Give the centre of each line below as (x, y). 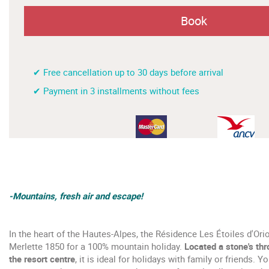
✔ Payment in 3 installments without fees (116, 90)
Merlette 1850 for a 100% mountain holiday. (97, 246)
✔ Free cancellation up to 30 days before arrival (128, 72)
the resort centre (42, 258)
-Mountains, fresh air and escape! (76, 195)
